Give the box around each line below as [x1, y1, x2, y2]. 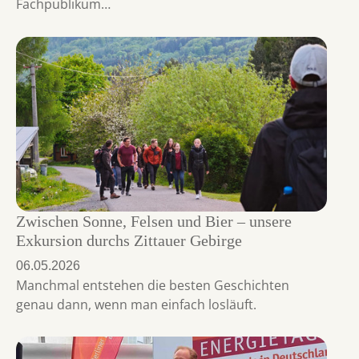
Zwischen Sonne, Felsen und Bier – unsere [16, 212, 292, 230]
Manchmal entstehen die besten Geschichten [16, 276, 289, 294]
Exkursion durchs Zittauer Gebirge [16, 231, 242, 249]
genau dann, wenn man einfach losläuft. [16, 295, 260, 313]
